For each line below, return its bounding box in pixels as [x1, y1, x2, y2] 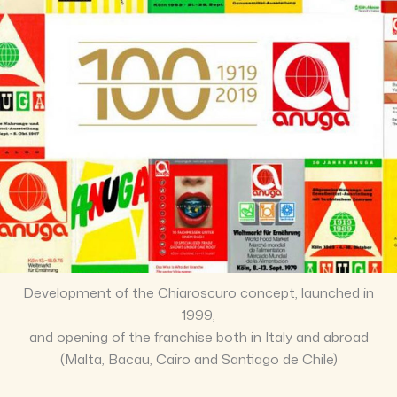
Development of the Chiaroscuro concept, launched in [23, 282, 374, 302]
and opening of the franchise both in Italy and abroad [28, 326, 369, 346]
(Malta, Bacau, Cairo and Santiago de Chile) [59, 348, 338, 369]
